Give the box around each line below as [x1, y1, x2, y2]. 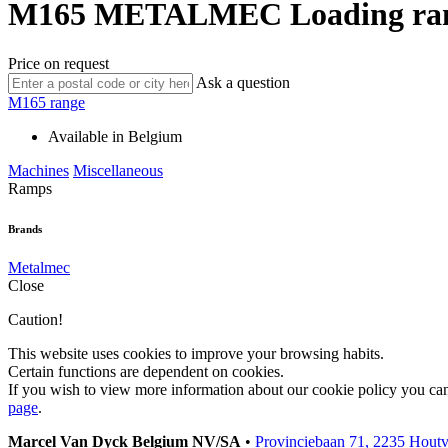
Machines [8, 161, 69, 179]
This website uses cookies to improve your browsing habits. [8, 345, 384, 363]
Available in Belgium [48, 127, 182, 145]
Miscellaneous [73, 161, 163, 179]
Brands [8, 222, 42, 235]
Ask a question [196, 73, 290, 91]
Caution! [8, 311, 63, 329]
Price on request [8, 54, 109, 72]
